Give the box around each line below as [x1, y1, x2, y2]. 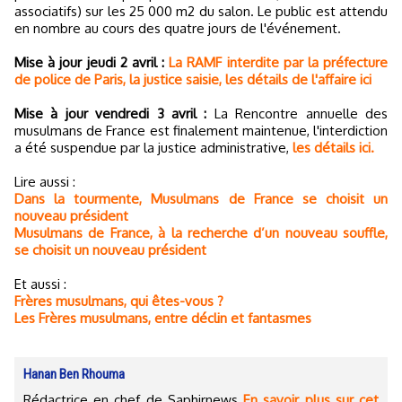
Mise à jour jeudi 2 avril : [14, 53, 164, 71]
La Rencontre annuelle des [206, 104, 389, 122]
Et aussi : [14, 275, 66, 293]
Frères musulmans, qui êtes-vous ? [14, 292, 223, 310]
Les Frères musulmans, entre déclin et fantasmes [14, 309, 311, 327]
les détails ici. [293, 138, 374, 156]
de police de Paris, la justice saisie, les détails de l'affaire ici [14, 70, 371, 88]
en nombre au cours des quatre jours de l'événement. [14, 19, 341, 37]
